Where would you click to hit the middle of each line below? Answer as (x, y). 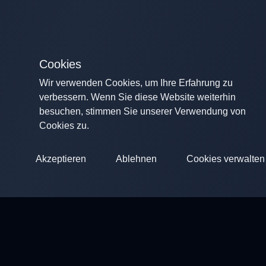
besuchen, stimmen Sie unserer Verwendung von (142, 111)
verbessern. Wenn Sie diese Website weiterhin (137, 97)
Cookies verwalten (226, 159)
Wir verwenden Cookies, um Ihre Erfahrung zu (136, 83)
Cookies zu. (64, 126)
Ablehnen (136, 159)
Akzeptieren (61, 159)
